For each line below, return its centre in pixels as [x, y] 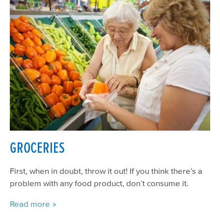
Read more [30, 204]
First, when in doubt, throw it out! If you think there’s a [106, 171]
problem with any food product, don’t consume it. [99, 183]
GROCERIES [37, 148]
